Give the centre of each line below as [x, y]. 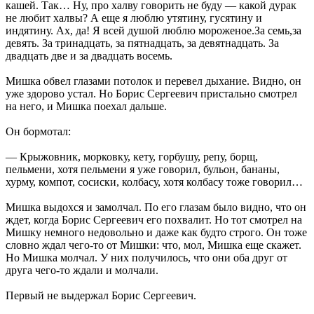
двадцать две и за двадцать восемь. [89, 55]
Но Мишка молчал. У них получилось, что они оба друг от [146, 257]
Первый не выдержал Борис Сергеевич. [101, 295]
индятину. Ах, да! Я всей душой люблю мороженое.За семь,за [153, 30]
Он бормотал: [38, 131]
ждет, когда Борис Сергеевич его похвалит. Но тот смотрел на [154, 219]
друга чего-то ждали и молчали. [82, 270]
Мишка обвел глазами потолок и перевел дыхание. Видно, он [153, 81]
